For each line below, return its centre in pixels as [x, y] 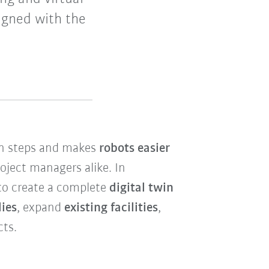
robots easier [134, 149]
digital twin [141, 189]
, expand [40, 208]
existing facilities [111, 208]
